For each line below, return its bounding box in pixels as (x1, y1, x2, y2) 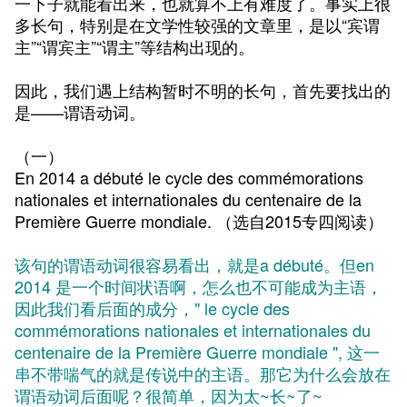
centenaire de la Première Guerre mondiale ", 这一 (15, 340, 380, 363)
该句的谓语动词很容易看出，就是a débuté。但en (15, 253, 374, 276)
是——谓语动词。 (15, 100, 145, 124)
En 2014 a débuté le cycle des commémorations (15, 165, 363, 189)
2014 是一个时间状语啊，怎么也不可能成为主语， (15, 274, 382, 298)
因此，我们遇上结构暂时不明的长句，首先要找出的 (15, 78, 391, 102)
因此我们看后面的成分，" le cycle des (15, 296, 290, 320)
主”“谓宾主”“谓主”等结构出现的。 (15, 35, 254, 58)
